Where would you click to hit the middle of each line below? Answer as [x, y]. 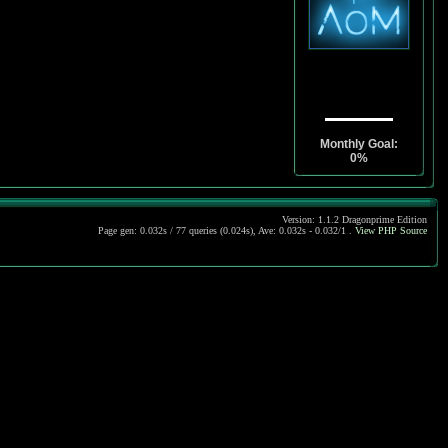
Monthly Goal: [359, 144]
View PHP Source [391, 230]
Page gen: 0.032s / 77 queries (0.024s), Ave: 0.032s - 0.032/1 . [226, 230]
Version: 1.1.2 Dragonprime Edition [354, 219]
